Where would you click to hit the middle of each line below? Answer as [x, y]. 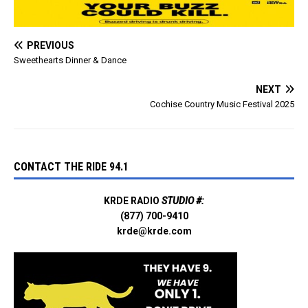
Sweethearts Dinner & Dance [70, 60]
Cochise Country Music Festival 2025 [222, 104]
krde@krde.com [154, 231]
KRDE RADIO [132, 201]
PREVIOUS [51, 46]
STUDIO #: [182, 201]
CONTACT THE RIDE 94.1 [71, 167]
